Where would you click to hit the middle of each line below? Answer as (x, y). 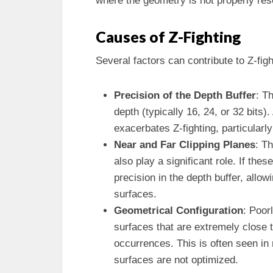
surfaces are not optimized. (176, 260)
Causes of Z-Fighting (168, 37)
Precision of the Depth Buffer (185, 95)
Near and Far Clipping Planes (185, 145)
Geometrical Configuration (179, 211)
